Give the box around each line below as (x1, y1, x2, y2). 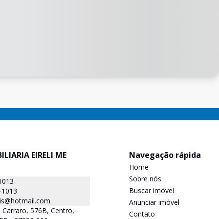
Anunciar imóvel (129, 197, 179, 207)
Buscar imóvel (129, 186, 174, 195)
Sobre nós (129, 174, 161, 183)
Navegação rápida (129, 150, 201, 160)
